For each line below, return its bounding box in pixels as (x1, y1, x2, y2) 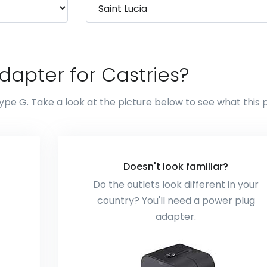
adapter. (156, 210, 197, 223)
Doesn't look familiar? (123, 160, 229, 173)
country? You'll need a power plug (97, 194, 255, 207)
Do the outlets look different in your (93, 178, 259, 191)
